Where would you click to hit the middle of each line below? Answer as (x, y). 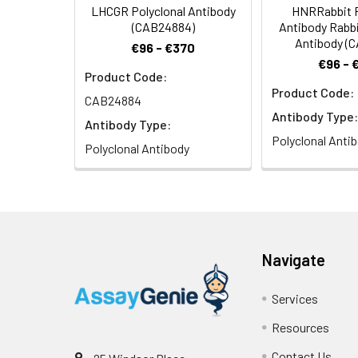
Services (295, 299)
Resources (301, 328)
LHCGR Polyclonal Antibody (163, 11)
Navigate (294, 260)
